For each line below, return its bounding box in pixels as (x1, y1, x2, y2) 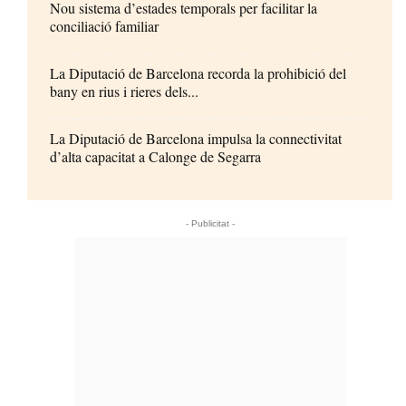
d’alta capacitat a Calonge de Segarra (50, 147, 261, 167)
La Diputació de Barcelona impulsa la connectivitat (50, 129, 342, 149)
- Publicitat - (185, 218, 235, 229)
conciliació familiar (50, 16, 159, 36)
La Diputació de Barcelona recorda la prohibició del (50, 63, 346, 83)
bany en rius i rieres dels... (50, 82, 198, 101)
